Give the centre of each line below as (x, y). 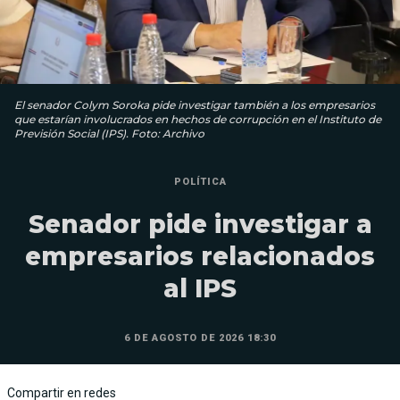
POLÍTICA (200, 181)
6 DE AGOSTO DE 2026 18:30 (200, 337)
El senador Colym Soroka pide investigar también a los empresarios (195, 104)
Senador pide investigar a (200, 224)
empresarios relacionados (200, 256)
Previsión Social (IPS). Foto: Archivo (109, 133)
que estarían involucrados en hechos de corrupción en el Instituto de (198, 119)
